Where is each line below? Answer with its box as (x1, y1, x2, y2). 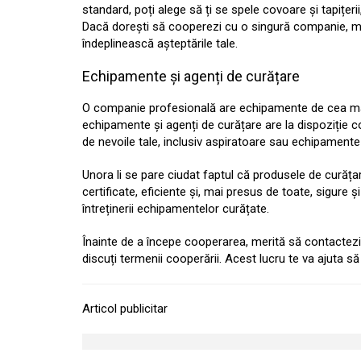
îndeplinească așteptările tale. (82, 36, 238, 51)
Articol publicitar (82, 301, 168, 316)
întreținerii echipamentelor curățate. (82, 201, 269, 216)
